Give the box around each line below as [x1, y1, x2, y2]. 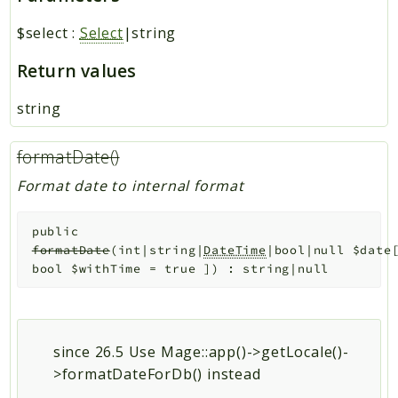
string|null [243, 260, 330, 276]
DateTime [203, 242, 267, 258]
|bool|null [266, 242, 353, 258]
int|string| [117, 242, 204, 258]
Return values [16, 59, 137, 84]
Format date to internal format [16, 175, 244, 195]
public [31, 223, 79, 239]
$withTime [70, 260, 141, 276]
